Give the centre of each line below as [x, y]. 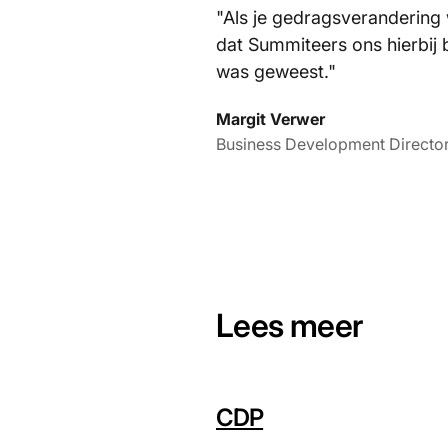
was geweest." [276, 72]
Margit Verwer [270, 119]
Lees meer [289, 326]
